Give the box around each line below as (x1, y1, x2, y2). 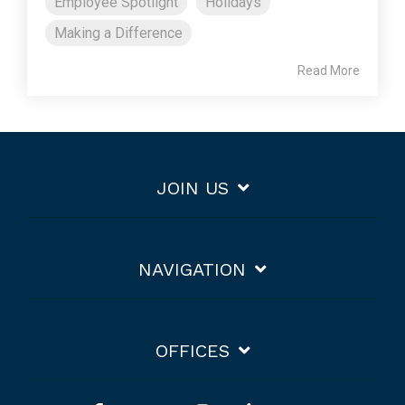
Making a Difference (54, 24, 183, 42)
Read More (297, 63, 360, 79)
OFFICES (155, 340, 230, 363)
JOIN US (155, 177, 229, 200)
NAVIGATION (138, 259, 246, 281)
